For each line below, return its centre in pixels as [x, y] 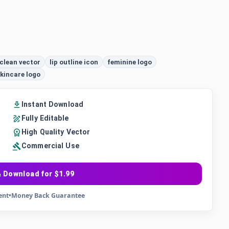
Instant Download [53, 104]
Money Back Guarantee [48, 196]
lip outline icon [74, 62]
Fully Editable [45, 118]
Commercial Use [50, 146]
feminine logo [130, 62]
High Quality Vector [56, 132]
